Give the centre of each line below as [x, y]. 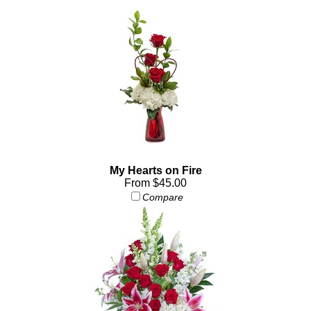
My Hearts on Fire [155, 170]
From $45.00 [155, 183]
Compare [162, 197]
